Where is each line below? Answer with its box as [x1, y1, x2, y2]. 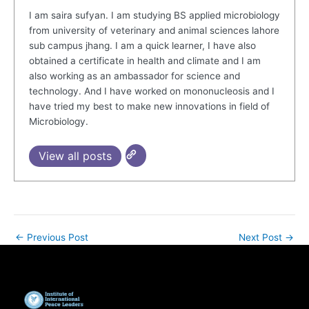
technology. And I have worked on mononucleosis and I [28, 86, 275, 97]
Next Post [239, 231, 285, 243]
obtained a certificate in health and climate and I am [28, 55, 261, 66]
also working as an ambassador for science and [28, 70, 240, 81]
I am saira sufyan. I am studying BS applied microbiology [28, 10, 280, 21]
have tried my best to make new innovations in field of [28, 101, 270, 112]
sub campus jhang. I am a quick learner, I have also [28, 40, 256, 51]
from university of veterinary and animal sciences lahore [28, 25, 279, 36]
